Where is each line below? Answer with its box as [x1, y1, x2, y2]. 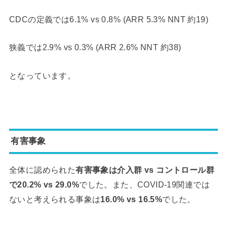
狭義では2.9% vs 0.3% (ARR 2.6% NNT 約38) [9, 43, 181, 52]
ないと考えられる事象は [9, 195, 101, 204]
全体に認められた [9, 165, 76, 175]
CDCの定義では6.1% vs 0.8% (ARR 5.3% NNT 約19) [9, 14, 208, 24]
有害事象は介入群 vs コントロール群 [75, 165, 215, 175]
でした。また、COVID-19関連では [79, 180, 210, 190]
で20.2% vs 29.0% [9, 180, 80, 190]
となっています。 [9, 70, 76, 80]
